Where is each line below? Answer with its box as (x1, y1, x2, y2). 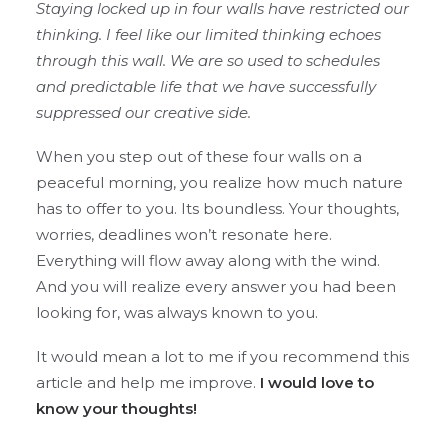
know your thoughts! (36, 399, 197, 418)
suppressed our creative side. (36, 103, 251, 122)
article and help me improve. (36, 373, 260, 392)
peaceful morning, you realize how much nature (36, 173, 403, 192)
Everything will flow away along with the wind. (36, 251, 380, 270)
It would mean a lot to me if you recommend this (36, 347, 409, 366)
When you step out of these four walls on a (36, 147, 362, 166)
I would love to (260, 373, 374, 392)
